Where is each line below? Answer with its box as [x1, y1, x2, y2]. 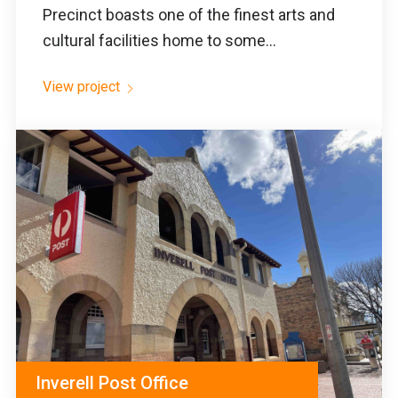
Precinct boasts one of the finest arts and [43, 5, 335, 25]
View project [43, 78, 120, 96]
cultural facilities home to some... [43, 31, 276, 51]
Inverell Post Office [36, 372, 188, 394]
